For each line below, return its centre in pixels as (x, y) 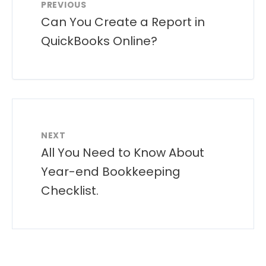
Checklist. (70, 190)
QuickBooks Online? (99, 41)
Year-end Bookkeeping (111, 171)
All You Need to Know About (123, 152)
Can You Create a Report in (123, 22)
